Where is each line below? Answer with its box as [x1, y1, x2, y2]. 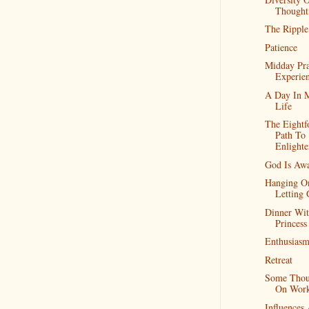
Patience [264, 40, 297, 54]
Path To [275, 128, 306, 141]
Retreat [264, 252, 292, 266]
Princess [275, 216, 307, 230]
